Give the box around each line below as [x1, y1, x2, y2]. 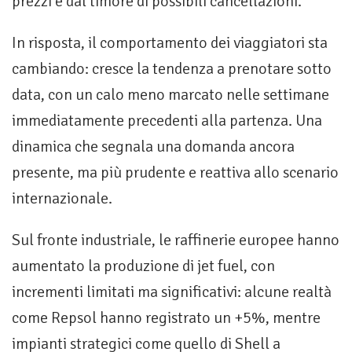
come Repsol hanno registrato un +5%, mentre [12, 308, 321, 328]
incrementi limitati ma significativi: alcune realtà [12, 282, 332, 302]
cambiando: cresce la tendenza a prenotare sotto [12, 59, 332, 79]
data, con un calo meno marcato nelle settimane [12, 85, 329, 105]
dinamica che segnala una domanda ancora [12, 137, 295, 157]
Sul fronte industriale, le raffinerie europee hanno [12, 230, 339, 251]
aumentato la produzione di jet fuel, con [12, 256, 275, 277]
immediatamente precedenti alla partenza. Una [12, 111, 322, 131]
